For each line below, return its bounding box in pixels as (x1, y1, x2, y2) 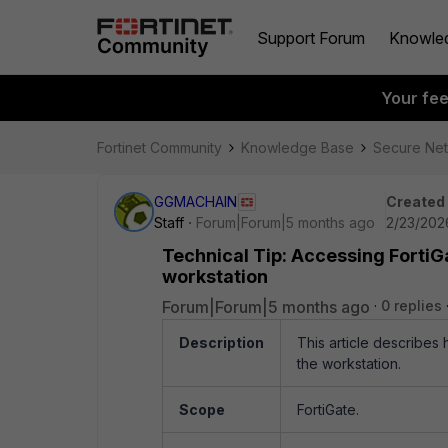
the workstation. (297, 355, 401, 372)
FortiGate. (297, 401, 359, 418)
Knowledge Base (241, 139, 354, 156)
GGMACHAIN (154, 193, 237, 210)
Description (179, 334, 264, 351)
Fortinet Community (97, 139, 222, 156)
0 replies (381, 297, 442, 314)
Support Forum (257, 27, 365, 48)
